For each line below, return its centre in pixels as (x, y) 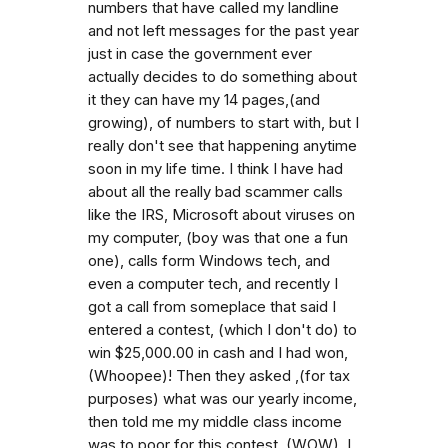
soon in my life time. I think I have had (215, 168)
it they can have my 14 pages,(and (204, 99)
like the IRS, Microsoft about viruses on (221, 214)
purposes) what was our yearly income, (222, 398)
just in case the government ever (200, 53)
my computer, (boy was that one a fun (218, 237)
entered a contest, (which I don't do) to (222, 329)
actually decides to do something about (222, 76)
